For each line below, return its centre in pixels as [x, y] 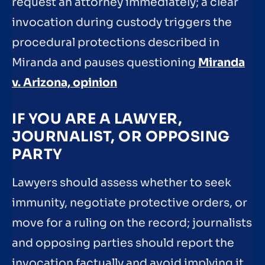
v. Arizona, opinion [64, 83]
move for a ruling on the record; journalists [132, 223]
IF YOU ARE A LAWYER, [97, 119]
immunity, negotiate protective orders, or [130, 203]
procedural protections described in [116, 43]
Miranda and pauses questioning [105, 63]
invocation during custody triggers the [122, 23]
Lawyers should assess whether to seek [122, 182]
